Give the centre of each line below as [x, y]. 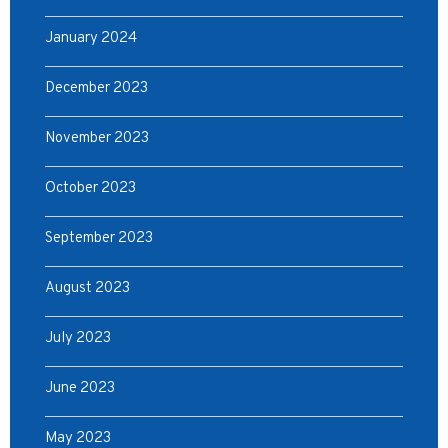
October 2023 [90, 188]
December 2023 [96, 88]
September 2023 [99, 238]
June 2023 [80, 388]
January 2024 [91, 38]
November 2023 [97, 138]
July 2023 [78, 338]
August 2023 [87, 288]
